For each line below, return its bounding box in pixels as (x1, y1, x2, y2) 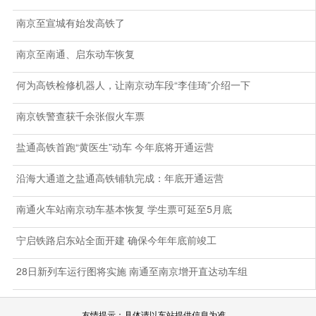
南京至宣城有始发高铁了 (16, 16, 125, 30)
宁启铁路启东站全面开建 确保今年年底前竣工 (16, 233, 217, 248)
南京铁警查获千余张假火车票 (16, 109, 145, 123)
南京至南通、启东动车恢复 (16, 47, 135, 61)
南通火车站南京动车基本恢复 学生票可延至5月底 (16, 202, 232, 217)
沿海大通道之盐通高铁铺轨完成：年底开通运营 (16, 171, 224, 186)
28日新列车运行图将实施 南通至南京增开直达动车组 (16, 264, 248, 279)
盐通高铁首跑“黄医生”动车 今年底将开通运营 (16, 140, 214, 154)
